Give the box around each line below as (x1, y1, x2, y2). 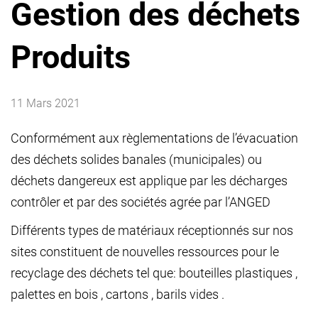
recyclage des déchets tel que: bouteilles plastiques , (11, 265, 297, 280)
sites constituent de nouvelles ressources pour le (11, 244, 279, 259)
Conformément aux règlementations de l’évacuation (11, 131, 298, 146)
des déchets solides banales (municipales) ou (11, 152, 262, 167)
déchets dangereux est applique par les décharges (11, 173, 287, 188)
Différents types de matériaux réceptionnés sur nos (11, 223, 293, 238)
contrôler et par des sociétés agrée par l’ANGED (11, 194, 270, 209)
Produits (11, 38, 131, 76)
